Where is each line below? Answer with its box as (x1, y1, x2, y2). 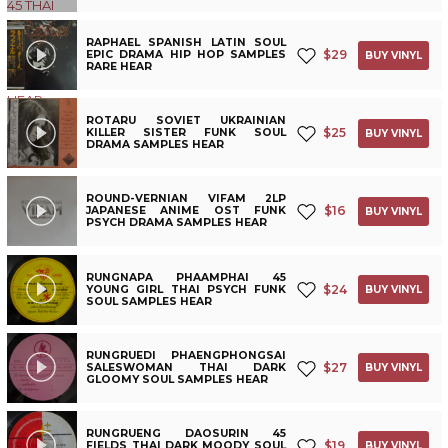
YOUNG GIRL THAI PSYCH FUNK (86, 282, 286, 296)
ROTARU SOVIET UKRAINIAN (86, 114, 286, 128)
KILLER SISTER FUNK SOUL (86, 126, 286, 140)
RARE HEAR (86, 60, 153, 74)
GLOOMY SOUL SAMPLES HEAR (86, 372, 269, 386)
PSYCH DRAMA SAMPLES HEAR (86, 216, 268, 230)
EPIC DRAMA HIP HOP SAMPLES (86, 48, 286, 62)
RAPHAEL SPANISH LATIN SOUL (86, 36, 286, 50)
